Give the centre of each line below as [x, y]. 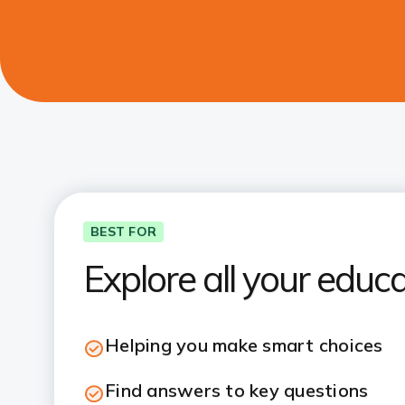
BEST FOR [123, 231]
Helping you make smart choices [244, 345]
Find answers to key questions [237, 390]
